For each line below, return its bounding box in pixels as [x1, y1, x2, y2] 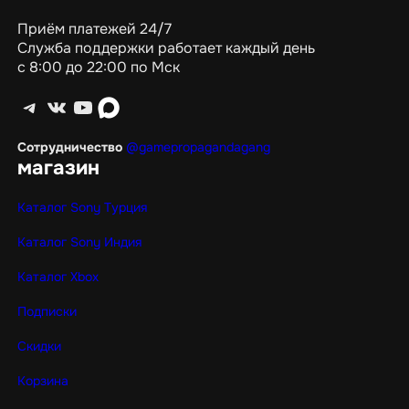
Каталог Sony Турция [16, 199, 147, 216]
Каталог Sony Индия [16, 234, 142, 251]
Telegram [18, 92, 37, 121]
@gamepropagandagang [125, 139, 270, 156]
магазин [16, 155, 100, 182]
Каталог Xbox [16, 268, 99, 286]
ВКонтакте [44, 92, 58, 121]
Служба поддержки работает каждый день [16, 37, 315, 58]
